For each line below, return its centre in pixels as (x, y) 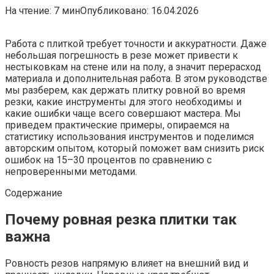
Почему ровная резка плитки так (121, 219)
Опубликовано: (114, 10)
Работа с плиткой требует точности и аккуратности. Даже (136, 43)
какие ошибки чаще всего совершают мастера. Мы (123, 113)
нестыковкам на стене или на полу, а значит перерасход (133, 67)
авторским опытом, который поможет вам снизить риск (135, 148)
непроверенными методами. (71, 171)
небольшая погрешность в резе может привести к (121, 55)
